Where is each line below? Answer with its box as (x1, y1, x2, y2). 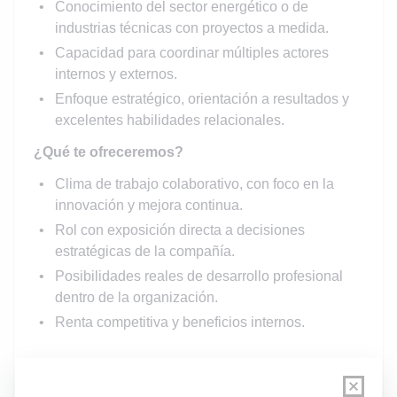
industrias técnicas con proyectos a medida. (54, 19, 329, 35)
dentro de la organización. (54, 289, 218, 305)
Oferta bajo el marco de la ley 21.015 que (33, 378, 303, 393)
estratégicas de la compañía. (54, 243, 235, 259)
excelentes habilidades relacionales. (54, 112, 284, 128)
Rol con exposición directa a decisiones (54, 222, 305, 237)
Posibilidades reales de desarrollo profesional (54, 268, 343, 284)
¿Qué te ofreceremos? (33, 144, 183, 160)
